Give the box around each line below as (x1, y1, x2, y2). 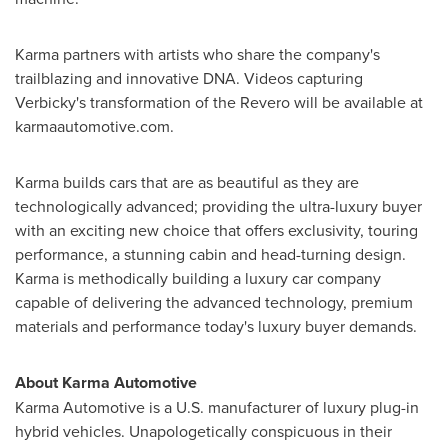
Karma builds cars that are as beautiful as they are (15, 171, 359, 193)
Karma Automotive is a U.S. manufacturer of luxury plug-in (15, 396, 419, 418)
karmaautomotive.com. (15, 115, 186, 137)
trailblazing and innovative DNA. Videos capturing (15, 67, 363, 89)
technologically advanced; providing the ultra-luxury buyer (15, 195, 422, 217)
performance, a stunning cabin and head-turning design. (15, 243, 406, 265)
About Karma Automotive (15, 371, 197, 394)
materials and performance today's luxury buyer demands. (15, 315, 417, 337)
